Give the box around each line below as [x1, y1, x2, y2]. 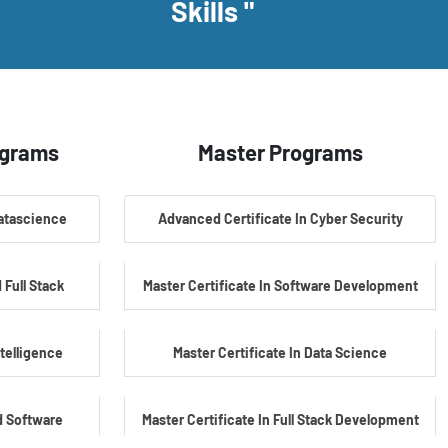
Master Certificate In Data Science [173, 344, 387, 361]
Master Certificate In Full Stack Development [141, 411, 419, 428]
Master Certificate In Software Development [142, 277, 418, 294]
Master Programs [197, 139, 363, 165]
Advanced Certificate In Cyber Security [157, 210, 403, 227]
